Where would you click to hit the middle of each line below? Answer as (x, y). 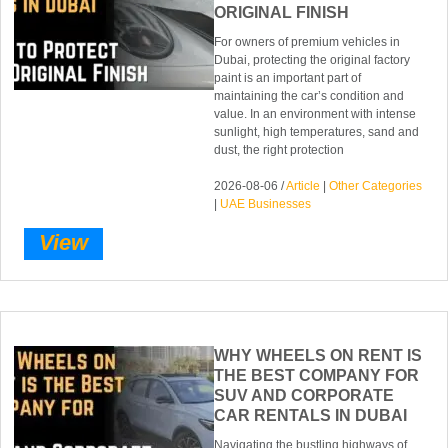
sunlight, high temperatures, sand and (317, 132)
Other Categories (376, 186)
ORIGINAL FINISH (282, 13)
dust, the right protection (279, 150)
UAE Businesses (266, 204)
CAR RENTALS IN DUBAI (311, 415)
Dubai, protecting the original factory (312, 60)
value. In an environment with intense (315, 114)
